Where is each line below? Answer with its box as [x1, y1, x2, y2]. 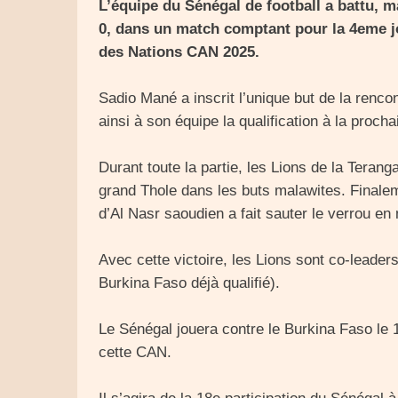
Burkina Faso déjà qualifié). [99, 275, 280, 291]
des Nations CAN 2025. [99, 44, 259, 60]
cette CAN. [99, 344, 171, 361]
